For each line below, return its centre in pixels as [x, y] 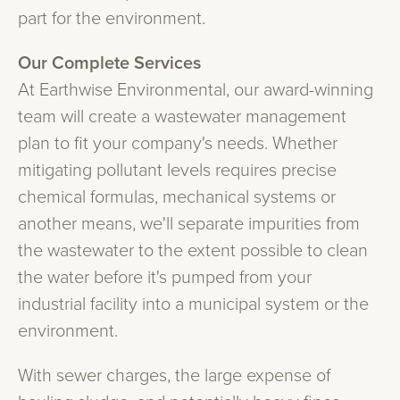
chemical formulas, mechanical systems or [177, 197]
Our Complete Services [109, 63]
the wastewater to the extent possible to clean [193, 251]
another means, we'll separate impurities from [189, 224]
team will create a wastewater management [182, 117]
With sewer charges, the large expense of [174, 376]
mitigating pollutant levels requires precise [177, 171]
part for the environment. [112, 19]
